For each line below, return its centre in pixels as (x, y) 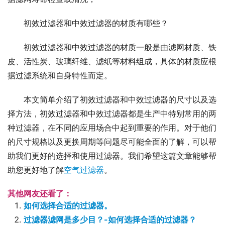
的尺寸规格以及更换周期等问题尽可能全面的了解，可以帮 (112, 142)
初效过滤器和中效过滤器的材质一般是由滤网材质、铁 (120, 47)
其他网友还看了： (40, 193)
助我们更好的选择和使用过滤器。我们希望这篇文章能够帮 (112, 156)
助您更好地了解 (36, 170)
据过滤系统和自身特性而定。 (60, 75)
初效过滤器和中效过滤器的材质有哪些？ (96, 23)
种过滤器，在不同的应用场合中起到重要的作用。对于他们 (112, 128)
